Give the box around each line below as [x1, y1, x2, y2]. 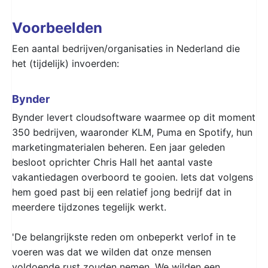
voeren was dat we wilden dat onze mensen [12, 245, 211, 258]
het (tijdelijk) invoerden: [12, 57, 119, 69]
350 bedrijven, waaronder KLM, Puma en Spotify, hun [12, 126, 252, 138]
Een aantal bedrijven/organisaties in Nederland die [12, 42, 240, 54]
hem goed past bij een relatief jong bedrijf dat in [12, 185, 232, 198]
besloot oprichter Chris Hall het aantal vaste [12, 156, 212, 168]
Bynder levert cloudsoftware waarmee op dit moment [12, 111, 255, 123]
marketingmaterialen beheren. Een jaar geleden [12, 141, 225, 153]
